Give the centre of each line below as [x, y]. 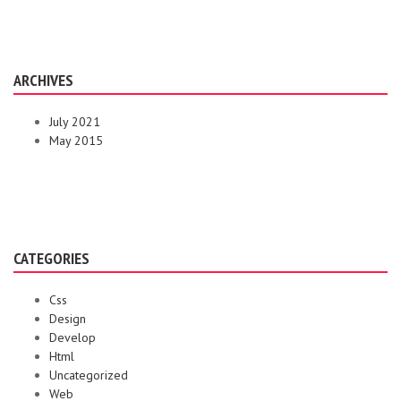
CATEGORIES [51, 258]
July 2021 [75, 122]
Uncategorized [89, 375]
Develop [73, 337]
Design [68, 319]
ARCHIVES [43, 80]
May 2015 [76, 141]
